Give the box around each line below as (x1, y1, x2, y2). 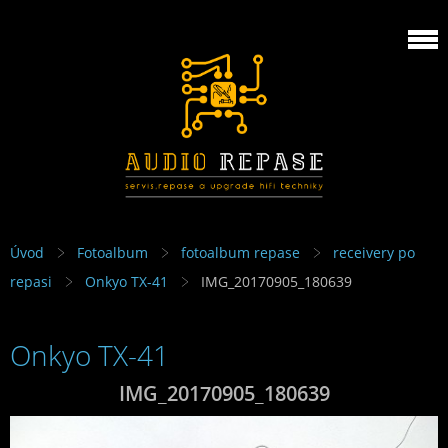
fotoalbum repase (181, 243, 300, 263)
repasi (10, 272, 52, 292)
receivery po (333, 243, 415, 263)
